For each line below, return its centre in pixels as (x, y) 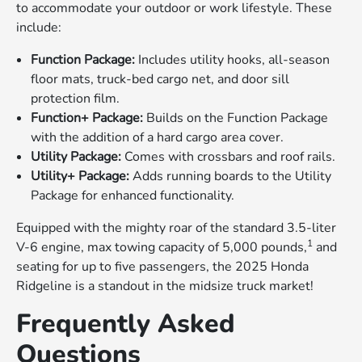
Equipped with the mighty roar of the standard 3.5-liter (177, 228)
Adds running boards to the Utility (231, 177)
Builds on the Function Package (236, 118)
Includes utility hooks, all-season (233, 60)
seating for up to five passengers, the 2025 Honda (163, 267)
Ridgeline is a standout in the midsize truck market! (165, 286)
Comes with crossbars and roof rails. (229, 157)
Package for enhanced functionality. (133, 196)
